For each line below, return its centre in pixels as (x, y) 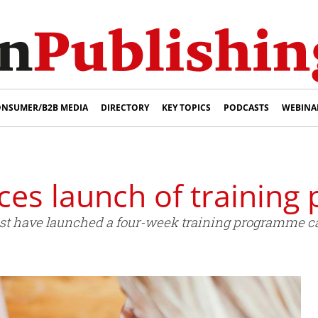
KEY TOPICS (186, 108)
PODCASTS (246, 108)
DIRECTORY (125, 108)
